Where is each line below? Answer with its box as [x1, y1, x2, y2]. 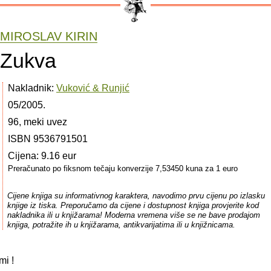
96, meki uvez [8, 116, 67, 127]
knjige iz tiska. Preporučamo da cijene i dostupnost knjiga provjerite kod [7, 200, 259, 210]
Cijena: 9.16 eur [8, 150, 76, 161]
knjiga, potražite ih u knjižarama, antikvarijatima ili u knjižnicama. [7, 220, 235, 229]
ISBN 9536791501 [8, 133, 88, 144]
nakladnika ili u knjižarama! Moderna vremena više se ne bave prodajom [7, 210, 260, 220]
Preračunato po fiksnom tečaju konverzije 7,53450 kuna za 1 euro [8, 163, 238, 173]
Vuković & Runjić [56, 82, 129, 93]
